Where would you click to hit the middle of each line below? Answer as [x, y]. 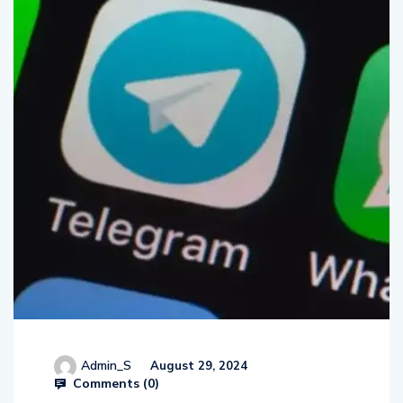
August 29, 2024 [197, 365]
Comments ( [108, 383]
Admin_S [106, 365]
